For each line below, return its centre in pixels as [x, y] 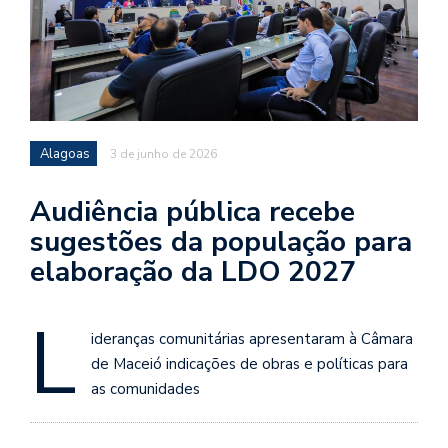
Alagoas [65, 153]
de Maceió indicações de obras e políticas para [249, 363]
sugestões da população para [221, 241]
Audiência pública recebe [192, 211]
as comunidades [145, 388]
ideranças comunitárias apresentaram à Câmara [252, 338]
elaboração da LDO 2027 [193, 271]
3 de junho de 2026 [163, 153]
